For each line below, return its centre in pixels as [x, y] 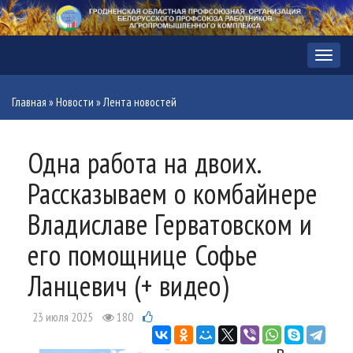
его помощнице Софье [143, 255]
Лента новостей [140, 102]
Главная [29, 102]
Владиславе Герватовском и [170, 225]
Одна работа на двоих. [144, 163]
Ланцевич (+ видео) [128, 286]
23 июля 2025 [63, 318]
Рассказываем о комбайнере [173, 194]
